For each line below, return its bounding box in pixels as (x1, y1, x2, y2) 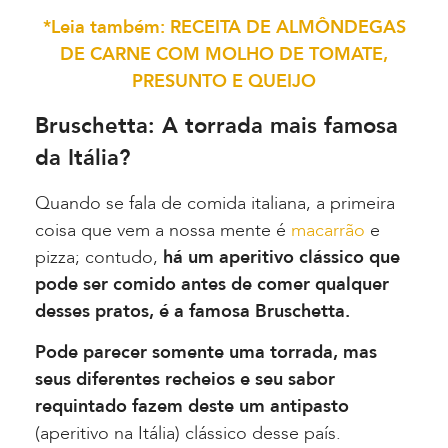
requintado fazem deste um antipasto (35, 393, 349, 419)
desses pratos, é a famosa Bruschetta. (35, 298, 350, 324)
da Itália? (35, 142, 130, 173)
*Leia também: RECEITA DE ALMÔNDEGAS (42, 15, 406, 41)
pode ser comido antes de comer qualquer (35, 271, 389, 297)
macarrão (291, 217, 365, 243)
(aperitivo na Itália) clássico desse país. (35, 420, 341, 446)
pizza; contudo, (35, 244, 163, 270)
